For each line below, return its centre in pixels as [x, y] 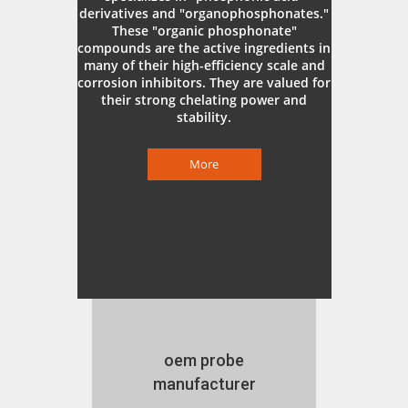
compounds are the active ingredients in [204, 48]
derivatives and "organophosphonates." [204, 13]
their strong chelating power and [204, 100]
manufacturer [204, 384]
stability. [204, 117]
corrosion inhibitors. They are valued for [204, 82]
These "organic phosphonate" [204, 31]
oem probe [204, 360]
